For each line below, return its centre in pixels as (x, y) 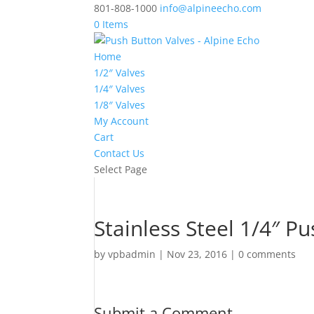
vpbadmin (132, 254)
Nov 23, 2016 (197, 254)
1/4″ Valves (120, 89)
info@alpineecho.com (211, 8)
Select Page (121, 169)
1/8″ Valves (120, 105)
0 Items (111, 24)
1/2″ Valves (120, 73)
